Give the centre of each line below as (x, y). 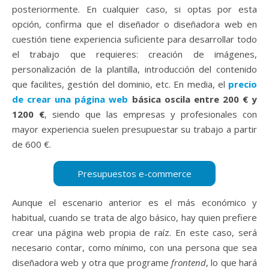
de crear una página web (70, 99)
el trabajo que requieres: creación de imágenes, (134, 54)
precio (243, 84)
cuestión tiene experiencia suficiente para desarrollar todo (134, 39)
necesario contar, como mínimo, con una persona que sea (134, 247)
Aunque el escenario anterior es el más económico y (134, 202)
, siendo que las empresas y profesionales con (151, 114)
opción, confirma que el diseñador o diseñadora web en (134, 24)
